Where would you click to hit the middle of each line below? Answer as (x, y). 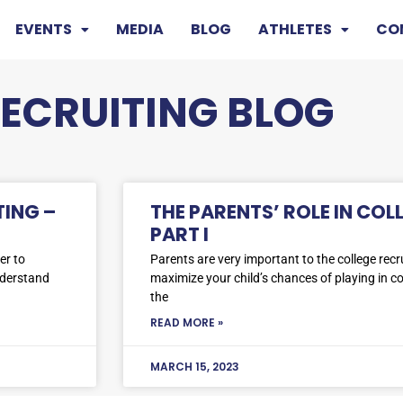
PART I (179, 234)
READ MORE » (187, 322)
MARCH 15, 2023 (195, 366)
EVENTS (43, 29)
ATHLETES (295, 29)
